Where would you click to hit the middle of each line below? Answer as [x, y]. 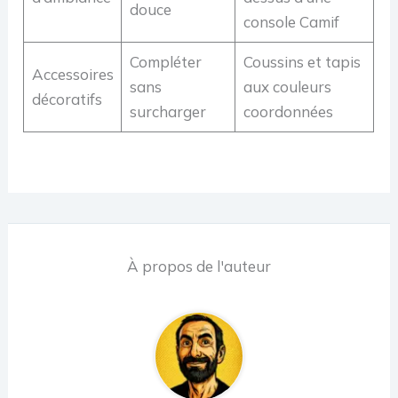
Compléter [165, 62]
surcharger [167, 112]
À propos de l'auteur [199, 267]
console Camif [291, 22]
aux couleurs [287, 87]
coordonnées [288, 112]
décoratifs [67, 99]
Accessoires [72, 75]
